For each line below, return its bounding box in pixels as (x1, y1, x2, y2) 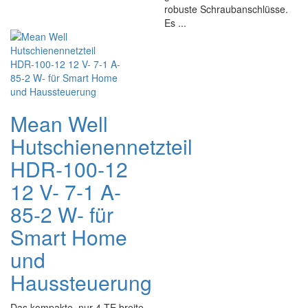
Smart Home (10, 222, 127, 252)
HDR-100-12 (10, 154, 128, 184)
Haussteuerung (10, 267, 152, 297)
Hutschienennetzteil (10, 131, 192, 161)
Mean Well (10, 109, 108, 138)
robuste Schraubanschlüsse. (164, 2, 288, 16)
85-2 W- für (10, 199, 113, 229)
